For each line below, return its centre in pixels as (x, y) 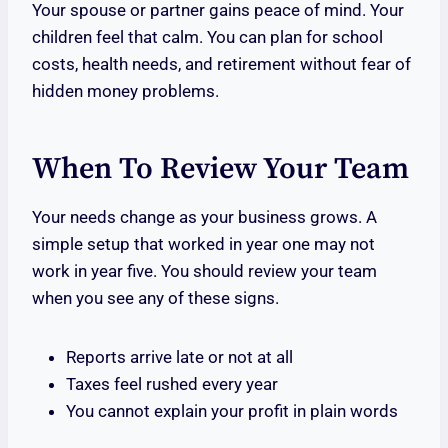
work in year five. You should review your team (204, 271)
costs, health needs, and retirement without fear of (221, 64)
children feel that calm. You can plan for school (207, 37)
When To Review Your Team (220, 169)
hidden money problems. (125, 91)
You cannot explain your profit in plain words (232, 411)
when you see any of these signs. (155, 298)
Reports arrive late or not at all (179, 357)
